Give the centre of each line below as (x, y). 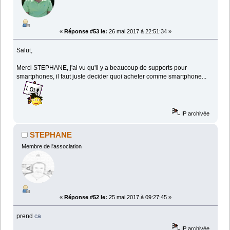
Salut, (25, 50)
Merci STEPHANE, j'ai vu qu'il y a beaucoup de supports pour (102, 68)
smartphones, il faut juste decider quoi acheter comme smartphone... (112, 76)
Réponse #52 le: (86, 197)
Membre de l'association (51, 147)
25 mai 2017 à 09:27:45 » (139, 197)
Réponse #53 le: (86, 31)
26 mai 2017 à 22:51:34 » (139, 31)
